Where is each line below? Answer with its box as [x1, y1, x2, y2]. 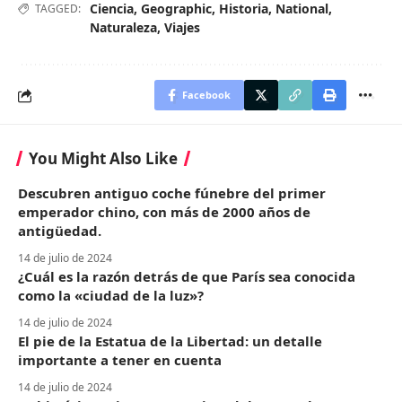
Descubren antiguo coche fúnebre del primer [18, 184, 326, 203]
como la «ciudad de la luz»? [18, 286, 204, 305]
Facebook [182, 88, 231, 102]
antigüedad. [18, 222, 101, 240]
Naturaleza [90, 19, 157, 37]
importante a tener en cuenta [18, 351, 222, 370]
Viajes [164, 19, 200, 37]
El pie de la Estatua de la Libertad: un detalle [18, 332, 322, 351]
